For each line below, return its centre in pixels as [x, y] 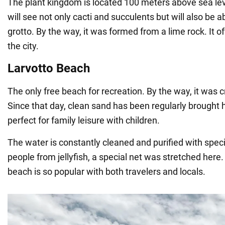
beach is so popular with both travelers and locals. [106, 171]
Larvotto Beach [49, 68]
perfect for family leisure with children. [84, 120]
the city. [23, 46]
